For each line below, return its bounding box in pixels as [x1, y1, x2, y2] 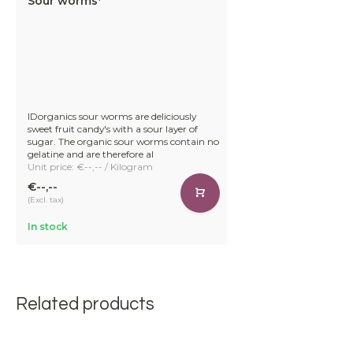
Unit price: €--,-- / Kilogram [28, 160, 153, 173]
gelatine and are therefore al [28, 147, 154, 160]
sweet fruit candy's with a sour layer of [28, 122, 198, 135]
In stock [28, 220, 68, 232]
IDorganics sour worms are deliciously [28, 110, 196, 122]
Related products [16, 295, 154, 314]
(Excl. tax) [28, 195, 64, 206]
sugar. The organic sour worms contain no [28, 135, 219, 147]
